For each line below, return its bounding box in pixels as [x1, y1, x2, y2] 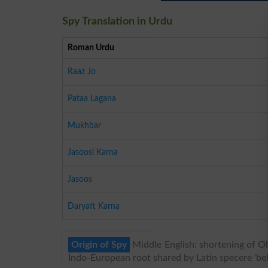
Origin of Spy [71, 239, 127, 249]
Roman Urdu [68, 42, 114, 52]
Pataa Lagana [68, 93, 116, 103]
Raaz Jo [68, 66, 96, 76]
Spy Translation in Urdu [62, 16, 172, 27]
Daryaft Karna [68, 201, 120, 211]
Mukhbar [68, 120, 101, 130]
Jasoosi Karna [68, 147, 118, 157]
